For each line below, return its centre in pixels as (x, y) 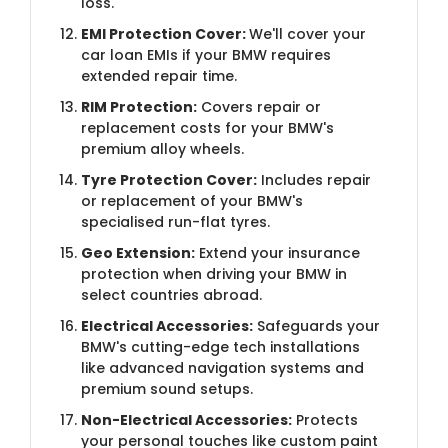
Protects (325, 419)
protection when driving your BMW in (214, 273)
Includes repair (314, 179)
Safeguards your (316, 325)
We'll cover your (307, 33)
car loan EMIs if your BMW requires (206, 54)
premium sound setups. (167, 388)
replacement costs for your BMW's (207, 127)
